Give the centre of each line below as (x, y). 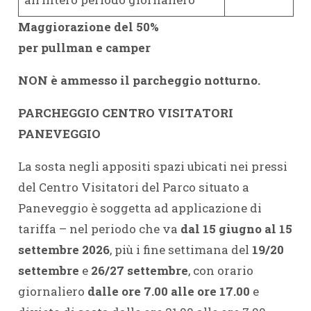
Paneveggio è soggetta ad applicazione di (140, 208)
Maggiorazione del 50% (88, 27)
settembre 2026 (64, 250)
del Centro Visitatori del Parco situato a (133, 187)
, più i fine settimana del (180, 250)
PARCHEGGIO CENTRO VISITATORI (125, 113)
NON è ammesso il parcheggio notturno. (139, 80)
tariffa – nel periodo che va (99, 229)
